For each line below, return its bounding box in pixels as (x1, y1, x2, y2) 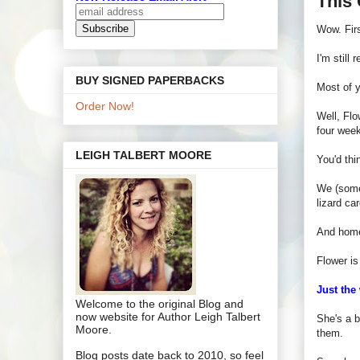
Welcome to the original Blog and (76, 297, 243, 310)
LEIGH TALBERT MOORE (76, 148, 211, 162)
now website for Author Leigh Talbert (76, 309, 260, 323)
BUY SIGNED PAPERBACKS (76, 73, 224, 87)
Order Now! (76, 99, 134, 112)
